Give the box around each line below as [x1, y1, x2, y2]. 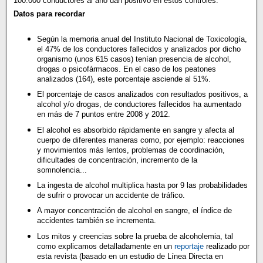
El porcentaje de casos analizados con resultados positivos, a [36, 90, 248, 99]
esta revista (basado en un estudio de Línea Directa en [36, 251, 223, 261]
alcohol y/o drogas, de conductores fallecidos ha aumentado [36, 100, 241, 109]
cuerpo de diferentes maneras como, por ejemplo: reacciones [36, 135, 245, 144]
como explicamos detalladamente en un [36, 241, 174, 251]
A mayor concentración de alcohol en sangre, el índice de [36, 206, 232, 215]
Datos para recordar [13, 9, 85, 19]
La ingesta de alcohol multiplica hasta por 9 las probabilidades [36, 181, 248, 190]
